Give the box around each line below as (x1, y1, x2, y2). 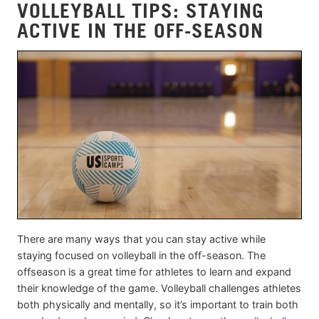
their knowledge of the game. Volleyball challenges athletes (17, 281, 301, 294)
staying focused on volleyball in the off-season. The (17, 249, 266, 261)
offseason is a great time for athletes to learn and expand (17, 265, 291, 278)
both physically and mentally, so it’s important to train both (17, 298, 298, 310)
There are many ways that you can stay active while (17, 232, 266, 245)
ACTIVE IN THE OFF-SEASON (17, 18, 263, 42)
